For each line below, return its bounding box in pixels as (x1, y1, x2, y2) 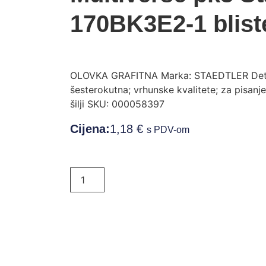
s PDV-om (146, 124, 189, 135)
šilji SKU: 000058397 (69, 98, 164, 110)
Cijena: (69, 122, 110, 135)
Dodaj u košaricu (128, 176, 199, 186)
